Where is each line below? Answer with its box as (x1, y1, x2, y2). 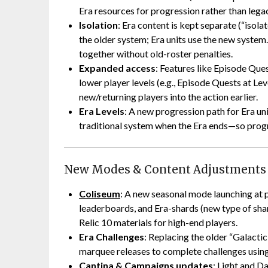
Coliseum (79, 188, 120, 200)
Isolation (79, 19, 118, 31)
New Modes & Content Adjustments (64, 163, 266, 177)
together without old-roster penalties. (79, 48, 233, 60)
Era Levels (79, 105, 124, 117)
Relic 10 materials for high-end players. (79, 217, 237, 229)
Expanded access (79, 62, 156, 74)
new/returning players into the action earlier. (79, 91, 258, 103)
